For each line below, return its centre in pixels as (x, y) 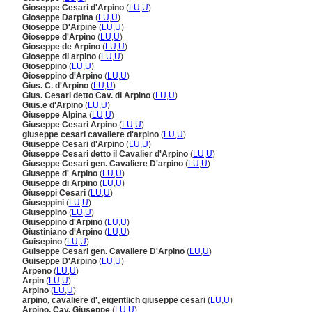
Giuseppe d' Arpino (61, 173)
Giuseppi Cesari (55, 193)
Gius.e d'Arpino (54, 105)
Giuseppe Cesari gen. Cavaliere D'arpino (104, 164)
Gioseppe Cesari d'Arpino (74, 8)
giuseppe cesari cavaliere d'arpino (92, 134)
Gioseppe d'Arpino (60, 37)
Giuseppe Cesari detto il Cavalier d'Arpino (106, 154)
